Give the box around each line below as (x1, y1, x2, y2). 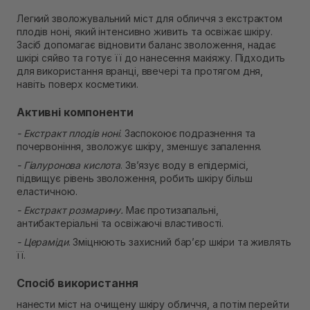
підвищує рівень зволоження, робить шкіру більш (17, 172, 253, 185)
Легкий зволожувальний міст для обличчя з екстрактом (17, 12, 282, 25)
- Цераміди (17, 236, 69, 248)
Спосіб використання (17, 276, 139, 291)
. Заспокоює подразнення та (119, 127, 256, 140)
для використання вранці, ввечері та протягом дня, (17, 65, 264, 77)
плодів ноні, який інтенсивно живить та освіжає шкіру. (17, 26, 273, 38)
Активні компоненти (17, 105, 134, 120)
